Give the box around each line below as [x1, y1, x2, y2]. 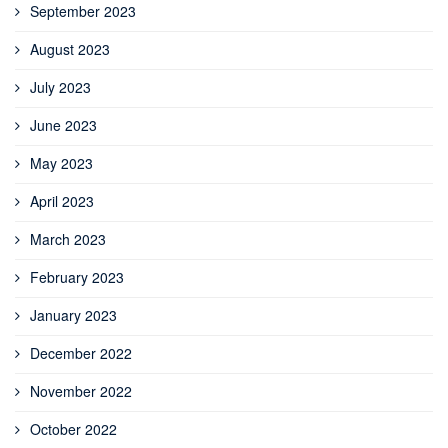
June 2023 [30, 115, 97, 136]
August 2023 [30, 39, 110, 60]
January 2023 [30, 305, 117, 326]
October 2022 [30, 419, 117, 440]
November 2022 [30, 381, 132, 402]
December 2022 [30, 343, 132, 364]
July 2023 [30, 77, 91, 98]
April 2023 [30, 191, 94, 212]
